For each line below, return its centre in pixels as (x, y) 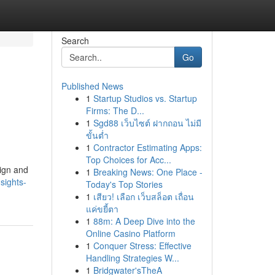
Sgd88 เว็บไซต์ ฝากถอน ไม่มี (147, 123)
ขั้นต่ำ (97, 135)
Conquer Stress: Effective (142, 246)
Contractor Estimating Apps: (147, 147)
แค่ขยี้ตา (102, 209)
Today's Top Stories (124, 184)
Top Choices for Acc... (128, 160)
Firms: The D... (115, 110)
